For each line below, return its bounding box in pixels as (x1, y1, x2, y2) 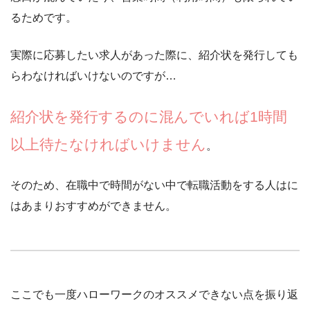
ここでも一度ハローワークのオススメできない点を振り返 (10, 288, 298, 300)
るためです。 (10, 11, 77, 24)
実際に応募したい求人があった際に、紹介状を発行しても (10, 48, 298, 61)
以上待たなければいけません (10, 136, 206, 152)
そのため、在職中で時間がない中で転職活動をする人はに (10, 179, 298, 191)
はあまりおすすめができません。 (10, 199, 176, 212)
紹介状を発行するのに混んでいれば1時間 (10, 108, 287, 125)
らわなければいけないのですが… (10, 69, 176, 82)
